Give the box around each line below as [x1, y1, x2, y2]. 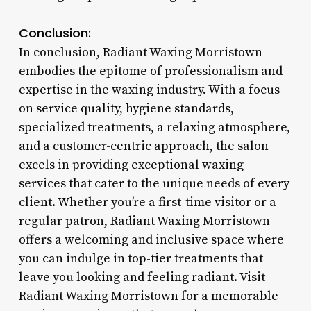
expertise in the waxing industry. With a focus [18, 81, 280, 98]
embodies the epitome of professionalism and [18, 62, 283, 79]
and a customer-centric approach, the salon [18, 137, 269, 154]
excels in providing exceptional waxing [18, 156, 244, 173]
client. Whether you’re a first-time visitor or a [18, 194, 276, 210]
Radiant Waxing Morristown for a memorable [18, 287, 278, 304]
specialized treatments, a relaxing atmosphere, [18, 119, 290, 135]
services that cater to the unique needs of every [18, 175, 289, 192]
